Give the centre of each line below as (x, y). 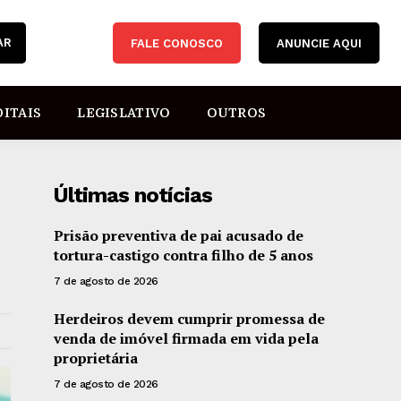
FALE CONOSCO (176, 44)
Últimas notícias (133, 195)
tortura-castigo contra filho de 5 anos (184, 255)
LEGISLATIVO (124, 113)
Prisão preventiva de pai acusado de (179, 235)
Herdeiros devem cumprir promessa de (190, 319)
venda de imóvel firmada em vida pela (187, 338)
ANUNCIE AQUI (319, 44)
